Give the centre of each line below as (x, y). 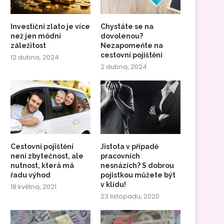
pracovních (120, 156)
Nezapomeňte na (132, 46)
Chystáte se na (127, 27)
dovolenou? (122, 36)
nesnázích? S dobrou (137, 165)
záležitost (28, 46)
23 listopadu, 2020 (130, 196)
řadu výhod (30, 175)
